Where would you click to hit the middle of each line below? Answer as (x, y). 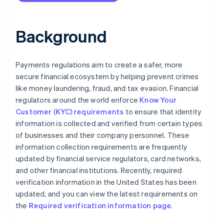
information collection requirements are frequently (102, 147)
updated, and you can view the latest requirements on (107, 194)
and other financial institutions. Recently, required (99, 170)
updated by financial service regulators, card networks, (109, 159)
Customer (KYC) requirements (70, 112)
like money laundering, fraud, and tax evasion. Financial (107, 88)
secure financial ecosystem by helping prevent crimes (107, 77)
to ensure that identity (163, 112)
